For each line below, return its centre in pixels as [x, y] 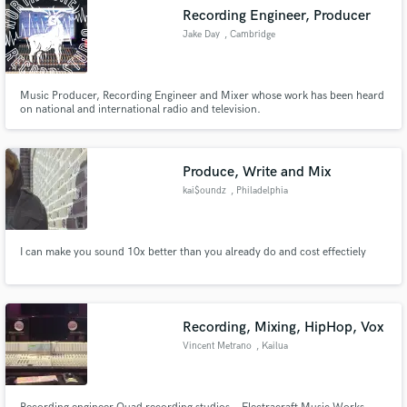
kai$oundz [205, 190]
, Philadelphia [259, 190]
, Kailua [272, 346]
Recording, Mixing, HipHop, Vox [283, 328]
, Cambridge [249, 35]
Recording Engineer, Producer [277, 16]
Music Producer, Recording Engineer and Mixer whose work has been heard [202, 96]
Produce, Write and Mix [257, 172]
